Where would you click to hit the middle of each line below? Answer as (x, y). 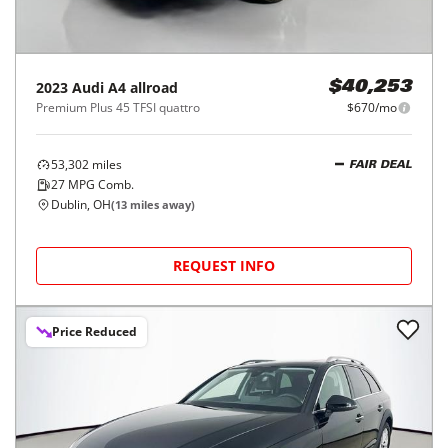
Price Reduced (94, 331)
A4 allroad (143, 87)
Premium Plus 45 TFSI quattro (118, 107)
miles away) (161, 204)
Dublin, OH (81, 204)
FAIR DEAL (380, 165)
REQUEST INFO (224, 265)
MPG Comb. (99, 184)
